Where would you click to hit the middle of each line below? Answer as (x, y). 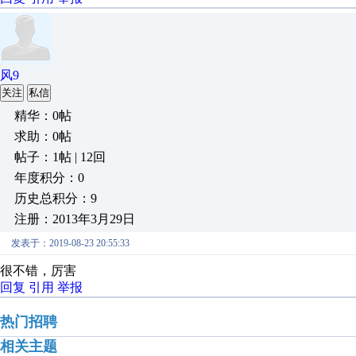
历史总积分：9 (56, 198)
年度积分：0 (49, 178)
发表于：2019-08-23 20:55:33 (70, 243)
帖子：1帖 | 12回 (60, 157)
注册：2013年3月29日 (75, 219)
